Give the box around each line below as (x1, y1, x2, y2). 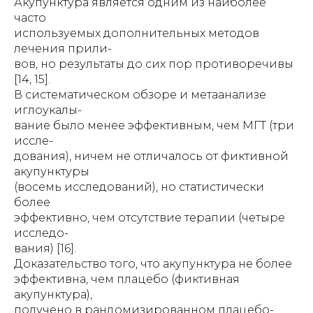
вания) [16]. (14, 242, 76, 255)
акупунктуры (14, 165, 89, 178)
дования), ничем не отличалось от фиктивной (14, 150, 289, 163)
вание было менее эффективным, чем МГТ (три (14, 119, 294, 132)
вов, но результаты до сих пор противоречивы (14, 57, 293, 71)
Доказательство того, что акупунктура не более (14, 257, 292, 270)
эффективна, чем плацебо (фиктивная (14, 272, 240, 286)
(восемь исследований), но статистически (14, 180, 264, 194)
